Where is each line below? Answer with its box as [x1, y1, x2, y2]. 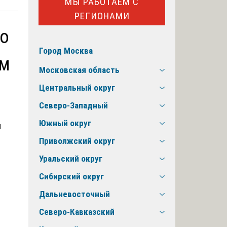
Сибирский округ [39, 171, 104, 182]
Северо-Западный [39, 100, 108, 111]
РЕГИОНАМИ [74, 10, 130, 22]
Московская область [39, 65, 120, 75]
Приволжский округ [39, 136, 115, 146]
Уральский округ [39, 154, 102, 164]
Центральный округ [39, 83, 115, 93]
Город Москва [39, 46, 93, 56]
